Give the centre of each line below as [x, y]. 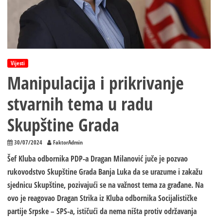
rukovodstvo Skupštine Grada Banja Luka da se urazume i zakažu [105, 172]
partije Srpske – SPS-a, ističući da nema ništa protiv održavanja [102, 211]
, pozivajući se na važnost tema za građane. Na [134, 185]
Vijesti [18, 63]
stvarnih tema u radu [80, 104]
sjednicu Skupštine [36, 185]
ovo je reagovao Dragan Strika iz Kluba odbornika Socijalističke [102, 198]
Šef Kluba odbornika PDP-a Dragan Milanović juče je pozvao [98, 159]
